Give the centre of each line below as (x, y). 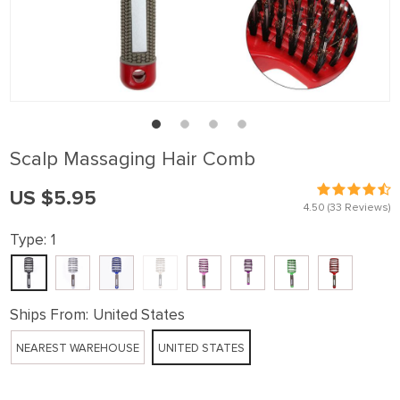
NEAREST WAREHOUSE (78, 348)
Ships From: (49, 315)
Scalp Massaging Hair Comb (133, 159)
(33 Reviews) (358, 208)
